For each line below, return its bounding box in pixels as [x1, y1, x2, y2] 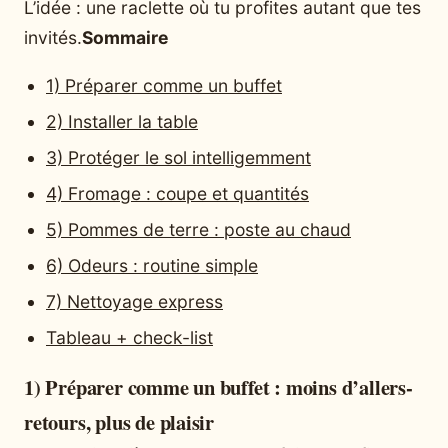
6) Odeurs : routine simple [46, 254, 258, 276]
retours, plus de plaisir [24, 407, 215, 438]
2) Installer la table [46, 110, 198, 132]
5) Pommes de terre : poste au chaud [46, 218, 351, 240]
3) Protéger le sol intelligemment [46, 146, 311, 168]
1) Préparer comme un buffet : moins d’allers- [24, 372, 413, 403]
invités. [24, 27, 82, 49]
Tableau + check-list [46, 326, 213, 348]
